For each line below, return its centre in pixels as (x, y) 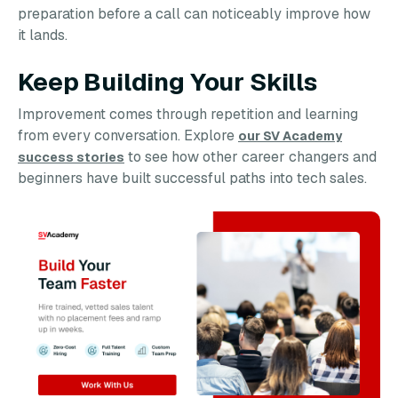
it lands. (43, 35)
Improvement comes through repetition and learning (188, 114)
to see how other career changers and (251, 157)
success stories (71, 157)
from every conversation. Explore (128, 135)
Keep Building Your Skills (167, 82)
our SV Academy (290, 136)
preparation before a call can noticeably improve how (194, 14)
